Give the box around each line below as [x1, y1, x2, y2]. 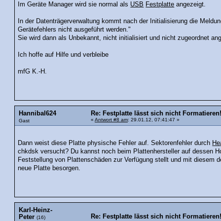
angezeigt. [174, 1, 206, 8]
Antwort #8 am [95, 117, 128, 123]
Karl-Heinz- [19, 206, 52, 214]
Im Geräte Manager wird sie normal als [18, 1, 131, 8]
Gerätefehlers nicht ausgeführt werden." [18, 26, 131, 34]
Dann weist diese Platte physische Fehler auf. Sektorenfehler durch [18, 139, 213, 147]
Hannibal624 [19, 110, 56, 117]
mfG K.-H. [18, 68, 47, 75]
